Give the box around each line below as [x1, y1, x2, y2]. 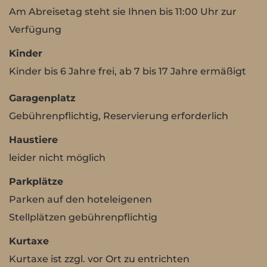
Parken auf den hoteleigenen [9, 194, 152, 205]
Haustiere [9, 134, 58, 145]
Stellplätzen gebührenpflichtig [9, 212, 157, 223]
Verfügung [9, 24, 61, 35]
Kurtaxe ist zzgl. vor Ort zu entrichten [9, 253, 190, 265]
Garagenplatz [9, 92, 76, 104]
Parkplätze [9, 176, 63, 187]
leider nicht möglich [9, 152, 105, 163]
